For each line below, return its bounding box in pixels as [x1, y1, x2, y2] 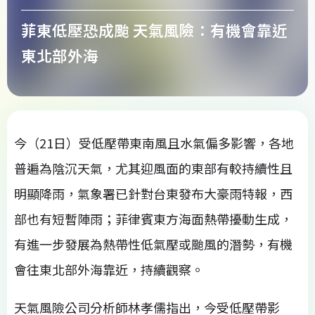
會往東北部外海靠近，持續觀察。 [14, 259, 204, 278]
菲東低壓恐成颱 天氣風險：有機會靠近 [21, 18, 288, 41]
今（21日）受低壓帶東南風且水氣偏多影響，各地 [14, 133, 294, 152]
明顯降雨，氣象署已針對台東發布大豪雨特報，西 [14, 184, 292, 202]
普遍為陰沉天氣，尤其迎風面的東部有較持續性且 [14, 158, 292, 177]
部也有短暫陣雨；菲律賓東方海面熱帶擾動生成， [14, 209, 292, 228]
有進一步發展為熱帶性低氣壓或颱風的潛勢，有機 [14, 234, 292, 253]
